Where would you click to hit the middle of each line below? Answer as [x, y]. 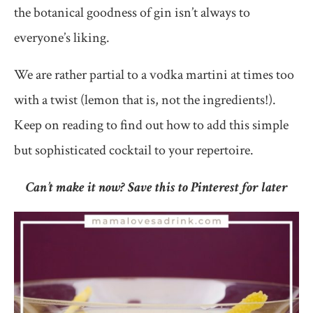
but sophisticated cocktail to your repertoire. [134, 151]
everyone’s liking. [62, 38]
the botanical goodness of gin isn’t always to [132, 13]
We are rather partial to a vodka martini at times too [154, 75]
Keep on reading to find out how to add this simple [151, 125]
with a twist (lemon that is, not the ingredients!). [145, 100]
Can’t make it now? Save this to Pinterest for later [156, 188]
